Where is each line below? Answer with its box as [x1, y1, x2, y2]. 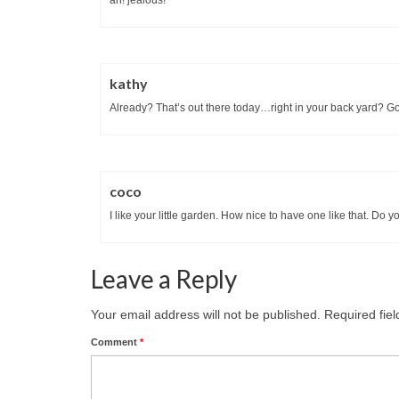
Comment [91, 336, 140, 347]
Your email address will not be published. [91, 306, 321, 322]
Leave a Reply [91, 263, 237, 294]
